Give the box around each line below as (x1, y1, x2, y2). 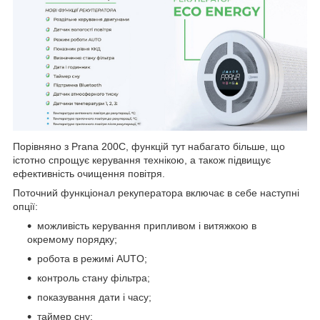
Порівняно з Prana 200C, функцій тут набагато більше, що (13, 140, 285, 152)
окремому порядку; (27, 233, 117, 245)
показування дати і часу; (37, 291, 151, 303)
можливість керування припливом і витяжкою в (37, 219, 256, 231)
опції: (13, 200, 38, 212)
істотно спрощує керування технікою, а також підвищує (13, 154, 271, 166)
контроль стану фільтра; (37, 271, 150, 284)
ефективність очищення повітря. (13, 167, 165, 179)
